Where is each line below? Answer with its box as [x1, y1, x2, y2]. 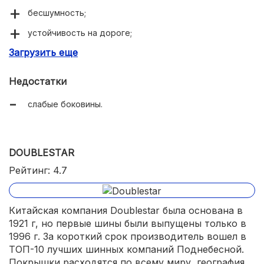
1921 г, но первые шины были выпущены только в [9, 217, 246, 229]
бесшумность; [28, 7, 86, 18]
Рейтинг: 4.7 [9, 164, 67, 176]
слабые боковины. [28, 98, 103, 109]
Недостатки [9, 75, 67, 87]
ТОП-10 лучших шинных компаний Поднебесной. [9, 243, 244, 255]
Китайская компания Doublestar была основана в [9, 204, 243, 216]
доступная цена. [28, 47, 96, 58]
